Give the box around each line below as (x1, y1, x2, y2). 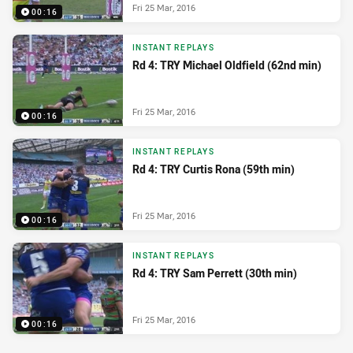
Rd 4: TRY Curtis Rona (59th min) (132, 162, 295, 177)
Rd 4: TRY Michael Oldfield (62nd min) (132, 58, 321, 73)
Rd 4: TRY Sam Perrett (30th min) (132, 266, 297, 281)
